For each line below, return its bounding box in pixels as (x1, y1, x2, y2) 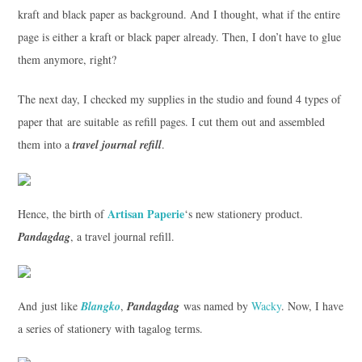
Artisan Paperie (107, 204, 184, 222)
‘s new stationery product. (183, 205, 303, 221)
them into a (17, 136, 73, 152)
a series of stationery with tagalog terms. (17, 320, 203, 336)
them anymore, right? (17, 51, 116, 67)
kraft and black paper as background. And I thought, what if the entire (17, 6, 340, 22)
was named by (179, 297, 251, 314)
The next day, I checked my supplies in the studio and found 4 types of (17, 90, 341, 107)
